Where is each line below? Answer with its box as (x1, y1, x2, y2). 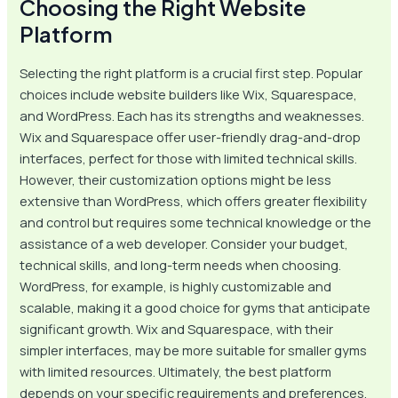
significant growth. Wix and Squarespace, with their (20, 319, 334, 338)
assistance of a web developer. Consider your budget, (20, 234, 349, 252)
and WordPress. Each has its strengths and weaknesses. (20, 106, 365, 124)
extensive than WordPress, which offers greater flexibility (20, 191, 368, 210)
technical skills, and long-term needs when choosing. (20, 255, 342, 274)
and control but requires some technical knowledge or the (20, 212, 372, 231)
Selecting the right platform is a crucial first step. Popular (20, 63, 363, 82)
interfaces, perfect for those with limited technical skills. (20, 148, 358, 167)
